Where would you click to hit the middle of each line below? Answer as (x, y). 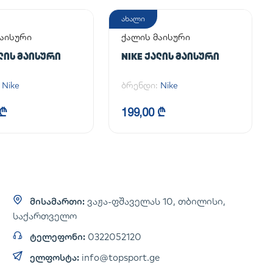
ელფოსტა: (55, 257)
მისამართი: (58, 201)
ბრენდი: (141, 85)
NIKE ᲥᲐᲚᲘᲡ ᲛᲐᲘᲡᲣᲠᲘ (170, 56)
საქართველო (45, 216)
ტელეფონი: (58, 237)
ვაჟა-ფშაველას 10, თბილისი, (157, 201)
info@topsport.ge (121, 257)
